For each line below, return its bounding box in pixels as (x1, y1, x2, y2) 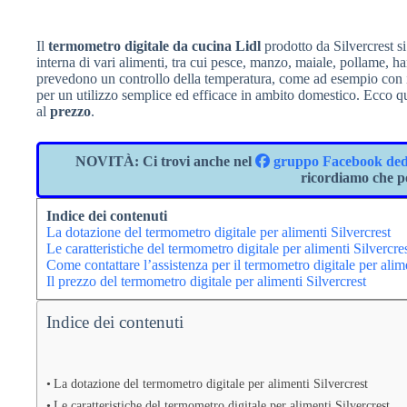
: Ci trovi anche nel (134, 154, 255, 169)
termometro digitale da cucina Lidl (48, 38, 261, 54)
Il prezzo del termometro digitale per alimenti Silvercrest (46, 273, 366, 289)
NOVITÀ (75, 154, 134, 169)
